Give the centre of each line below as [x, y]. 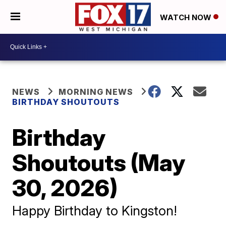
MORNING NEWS [96, 92]
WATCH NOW [187, 17]
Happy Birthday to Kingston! [95, 210]
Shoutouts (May [99, 162]
